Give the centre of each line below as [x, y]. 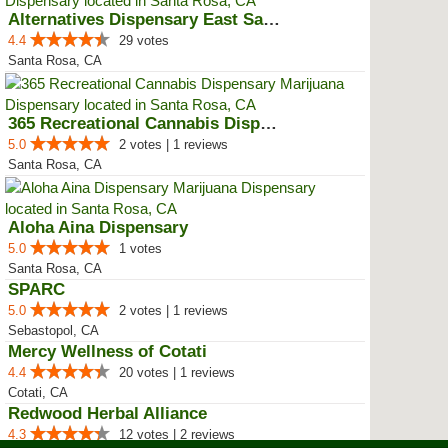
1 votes [140, 248]
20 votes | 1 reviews [177, 372]
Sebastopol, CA [53, 330]
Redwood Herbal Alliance [107, 413]
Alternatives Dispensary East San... [271, 19]
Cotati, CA [38, 392]
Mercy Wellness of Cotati [107, 351]
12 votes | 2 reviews [177, 434]
